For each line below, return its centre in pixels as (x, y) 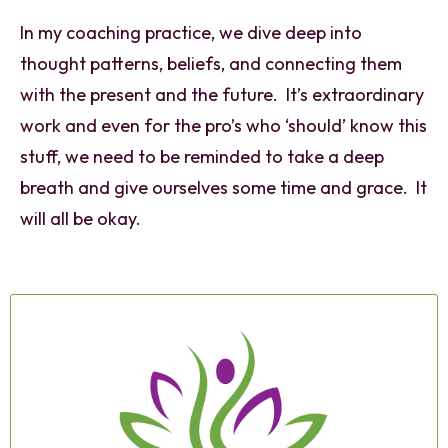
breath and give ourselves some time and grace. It (223, 187)
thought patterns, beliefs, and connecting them (211, 63)
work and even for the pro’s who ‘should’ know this (223, 125)
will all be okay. (80, 218)
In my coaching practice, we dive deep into (191, 32)
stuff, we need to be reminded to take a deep (202, 156)
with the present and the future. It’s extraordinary (222, 94)
